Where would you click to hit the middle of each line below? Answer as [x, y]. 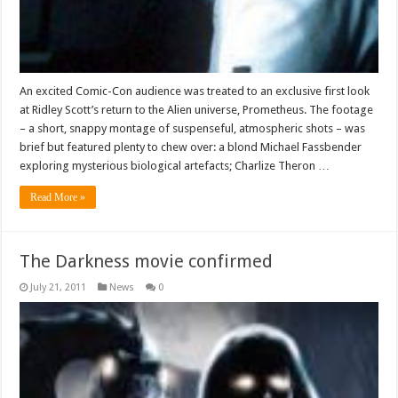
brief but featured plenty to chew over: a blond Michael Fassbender [191, 147]
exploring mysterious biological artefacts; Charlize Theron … [175, 165]
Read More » [58, 197]
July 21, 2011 [59, 287]
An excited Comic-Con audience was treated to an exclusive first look [195, 91]
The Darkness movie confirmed [147, 261]
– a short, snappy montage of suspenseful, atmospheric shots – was [193, 128]
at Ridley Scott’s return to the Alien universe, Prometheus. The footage [197, 109]
